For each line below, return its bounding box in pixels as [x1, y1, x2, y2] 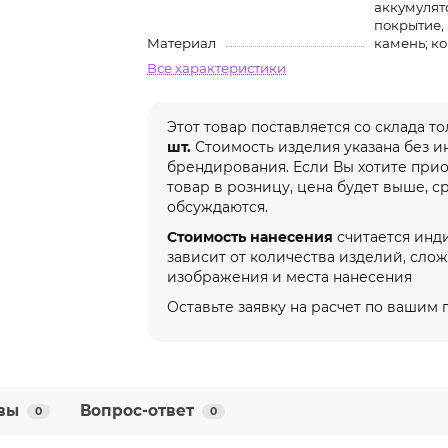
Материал [147, 35, 217, 52]
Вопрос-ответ [80, 401, 194, 421]
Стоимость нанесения [167, 228, 334, 247]
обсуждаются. [167, 198, 269, 217]
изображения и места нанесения [167, 268, 417, 287]
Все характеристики [147, 60, 287, 77]
